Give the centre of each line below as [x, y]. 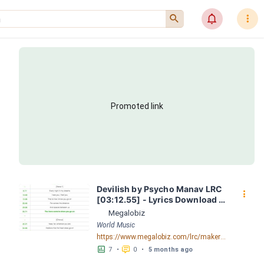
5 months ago [171, 249]
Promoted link [137, 106]
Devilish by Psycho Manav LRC [160, 189]
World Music [116, 225]
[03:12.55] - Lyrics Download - [160, 199]
